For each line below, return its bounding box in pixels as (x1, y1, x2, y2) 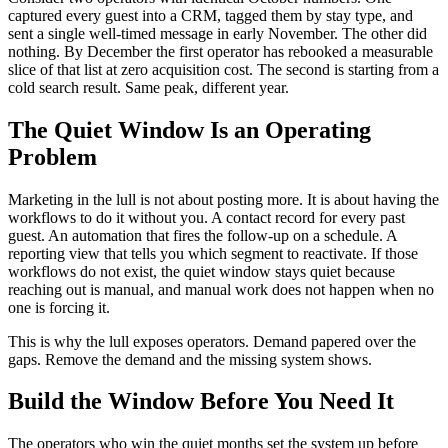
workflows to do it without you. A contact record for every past (8, 208, 405, 226)
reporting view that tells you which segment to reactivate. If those (8, 244, 418, 262)
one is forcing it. (8, 298, 110, 316)
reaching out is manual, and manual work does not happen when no (8, 280, 434, 298)
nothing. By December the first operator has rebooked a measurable (8, 42, 433, 60)
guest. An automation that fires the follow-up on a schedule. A (8, 226, 397, 244)
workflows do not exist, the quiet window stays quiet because (8, 262, 395, 280)
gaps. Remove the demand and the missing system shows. (8, 350, 372, 368)
